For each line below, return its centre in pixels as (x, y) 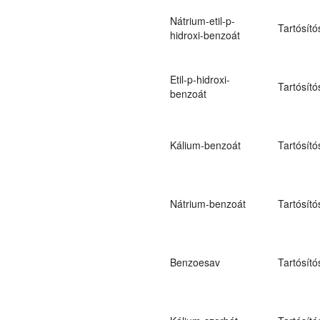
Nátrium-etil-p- (202, 20)
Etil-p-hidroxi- (200, 79)
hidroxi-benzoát (205, 35)
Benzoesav (195, 262)
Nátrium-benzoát (207, 203)
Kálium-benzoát (205, 145)
